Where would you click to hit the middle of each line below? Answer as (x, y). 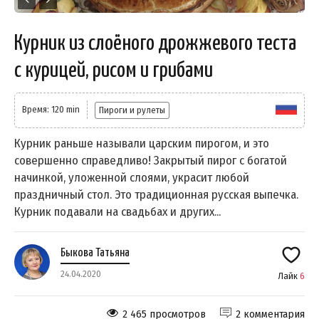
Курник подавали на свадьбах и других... (117, 211)
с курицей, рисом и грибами (114, 70)
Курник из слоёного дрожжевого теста (155, 43)
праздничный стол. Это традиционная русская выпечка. (156, 194)
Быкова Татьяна (95, 253)
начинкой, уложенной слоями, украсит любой (132, 177)
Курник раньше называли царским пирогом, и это (142, 143)
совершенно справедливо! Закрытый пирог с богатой (151, 160)
